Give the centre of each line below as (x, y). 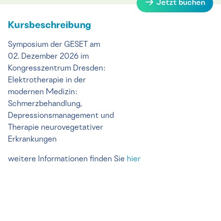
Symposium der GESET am (54, 45)
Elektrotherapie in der (47, 80)
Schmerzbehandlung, (45, 104)
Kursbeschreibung (50, 26)
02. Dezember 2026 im (48, 57)
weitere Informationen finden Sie (67, 159)
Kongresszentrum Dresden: (57, 69)
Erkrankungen (32, 140)
